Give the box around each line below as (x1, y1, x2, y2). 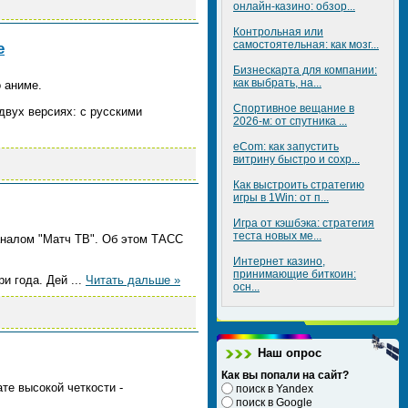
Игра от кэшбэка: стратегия (233, 217, 374, 229)
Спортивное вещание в (233, 102, 354, 115)
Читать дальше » (86, 273, 180, 287)
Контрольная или (233, 25, 323, 38)
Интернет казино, (233, 255, 325, 268)
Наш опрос (258, 346, 321, 360)
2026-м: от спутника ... (233, 115, 347, 127)
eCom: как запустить (233, 140, 339, 153)
